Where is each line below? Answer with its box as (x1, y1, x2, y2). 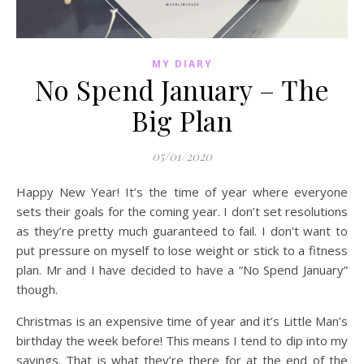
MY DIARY (151, 57, 213, 71)
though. (16, 281, 58, 298)
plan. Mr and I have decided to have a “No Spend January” (16, 262, 348, 279)
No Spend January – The (34, 71, 330, 108)
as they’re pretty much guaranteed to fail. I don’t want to (16, 223, 348, 240)
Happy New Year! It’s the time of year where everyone (16, 184, 26, 201)
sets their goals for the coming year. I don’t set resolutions (16, 203, 348, 220)
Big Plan (132, 102, 232, 139)
